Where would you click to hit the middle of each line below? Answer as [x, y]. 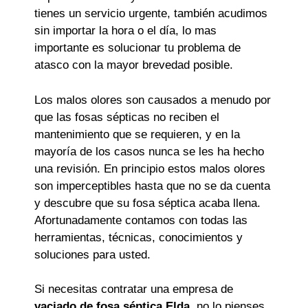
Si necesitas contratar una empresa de [134, 289]
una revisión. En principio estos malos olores [150, 168]
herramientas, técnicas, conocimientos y [139, 237]
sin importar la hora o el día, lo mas [125, 31]
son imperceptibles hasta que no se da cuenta [152, 186]
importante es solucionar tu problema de [137, 48]
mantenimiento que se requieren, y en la [137, 134]
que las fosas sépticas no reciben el [127, 117]
